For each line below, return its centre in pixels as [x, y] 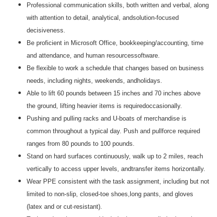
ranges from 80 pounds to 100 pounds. [81, 144]
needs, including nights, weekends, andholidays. [94, 81]
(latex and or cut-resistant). [64, 207]
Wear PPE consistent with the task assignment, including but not [118, 181]
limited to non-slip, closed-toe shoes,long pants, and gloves [110, 194]
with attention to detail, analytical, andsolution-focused [103, 18]
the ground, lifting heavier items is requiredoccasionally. [104, 106]
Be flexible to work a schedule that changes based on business [115, 68]
